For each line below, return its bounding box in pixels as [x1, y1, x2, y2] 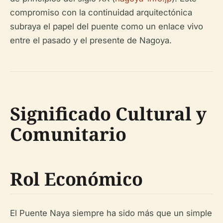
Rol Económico [10, 167, 143, 191]
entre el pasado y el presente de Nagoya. [10, 35, 172, 45]
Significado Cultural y [10, 102, 207, 126]
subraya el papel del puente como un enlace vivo [10, 21, 203, 31]
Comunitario [10, 122, 126, 146]
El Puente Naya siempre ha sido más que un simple [10, 208, 212, 218]
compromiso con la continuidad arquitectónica [10, 7, 192, 17]
